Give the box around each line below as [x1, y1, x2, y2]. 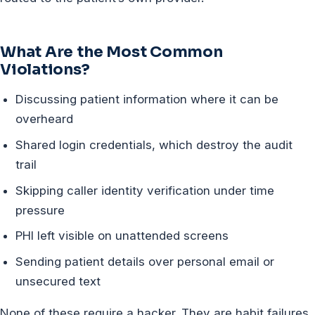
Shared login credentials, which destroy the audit [15, 137, 293, 152]
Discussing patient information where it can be [15, 91, 279, 106]
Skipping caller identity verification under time [15, 183, 275, 198]
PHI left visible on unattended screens [15, 229, 229, 243]
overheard [15, 111, 74, 126]
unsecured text [15, 274, 101, 289]
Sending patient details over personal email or [15, 255, 275, 269]
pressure [15, 202, 65, 217]
